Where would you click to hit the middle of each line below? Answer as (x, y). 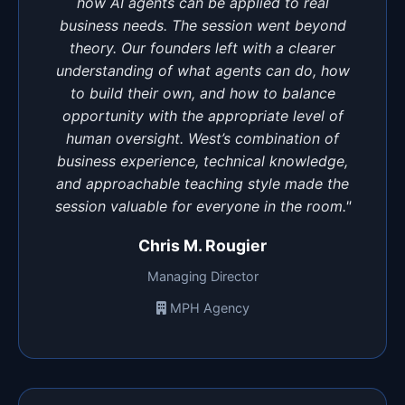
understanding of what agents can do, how (202, 70)
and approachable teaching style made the (202, 183)
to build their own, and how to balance (202, 93)
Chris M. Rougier (202, 245)
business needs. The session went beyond (202, 25)
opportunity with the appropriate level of (202, 115)
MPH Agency (209, 307)
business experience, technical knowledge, (202, 160)
